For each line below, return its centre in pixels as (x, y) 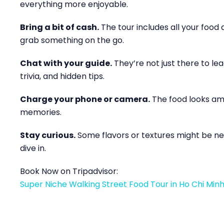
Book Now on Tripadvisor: (69, 171)
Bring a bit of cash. (59, 27)
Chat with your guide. (66, 63)
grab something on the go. (72, 40)
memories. (41, 112)
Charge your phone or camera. (85, 99)
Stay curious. (48, 135)
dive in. (33, 148)
